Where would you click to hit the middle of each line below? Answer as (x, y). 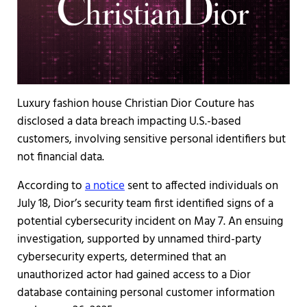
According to (51, 186)
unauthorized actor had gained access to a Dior (134, 275)
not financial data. (60, 157)
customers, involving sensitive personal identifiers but (151, 139)
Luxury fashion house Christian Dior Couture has (135, 103)
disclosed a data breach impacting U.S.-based (129, 121)
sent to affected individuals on (201, 186)
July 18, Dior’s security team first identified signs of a (145, 204)
